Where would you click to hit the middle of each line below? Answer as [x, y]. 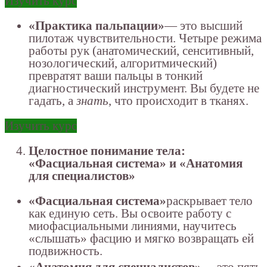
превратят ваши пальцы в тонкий [116, 76]
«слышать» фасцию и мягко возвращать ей [141, 239]
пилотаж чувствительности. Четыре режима [145, 38]
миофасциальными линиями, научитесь [133, 226]
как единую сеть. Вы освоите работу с [130, 214]
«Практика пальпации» [97, 26]
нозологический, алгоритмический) [123, 63]
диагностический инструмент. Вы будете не [144, 89]
